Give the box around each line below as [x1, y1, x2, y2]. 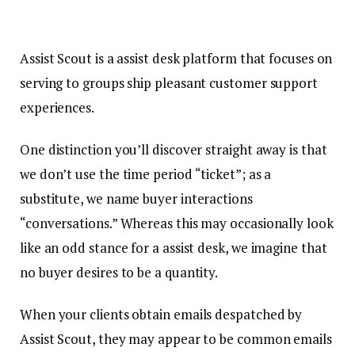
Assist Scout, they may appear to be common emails [20, 330, 332, 349]
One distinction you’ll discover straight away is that [20, 140, 327, 159]
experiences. [20, 97, 97, 116]
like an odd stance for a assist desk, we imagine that [20, 239, 327, 258]
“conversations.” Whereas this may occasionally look [20, 214, 334, 233]
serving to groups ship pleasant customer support [20, 73, 318, 92]
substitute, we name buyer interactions [20, 189, 253, 208]
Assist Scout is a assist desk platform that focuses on [20, 48, 333, 67]
